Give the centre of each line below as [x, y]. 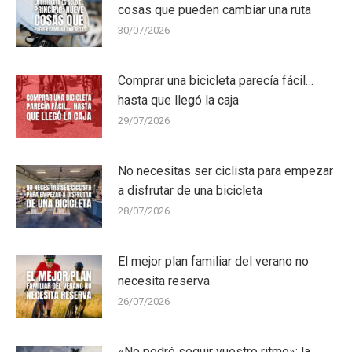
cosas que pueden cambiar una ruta [214, 10]
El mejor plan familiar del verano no [213, 261]
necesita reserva [164, 281]
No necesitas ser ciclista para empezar [225, 171]
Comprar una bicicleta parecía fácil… [216, 81]
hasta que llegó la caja [178, 100]
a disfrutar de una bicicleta [190, 191]
